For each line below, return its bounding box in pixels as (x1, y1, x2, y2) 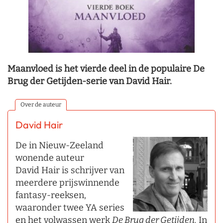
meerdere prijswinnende (15, 177, 119, 188)
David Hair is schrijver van (15, 164, 124, 176)
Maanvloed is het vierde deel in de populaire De (7, 63, 205, 74)
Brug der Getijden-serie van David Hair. (7, 75, 172, 87)
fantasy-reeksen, (15, 189, 86, 201)
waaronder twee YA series (15, 202, 124, 213)
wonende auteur (15, 152, 84, 163)
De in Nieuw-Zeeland (15, 139, 104, 151)
